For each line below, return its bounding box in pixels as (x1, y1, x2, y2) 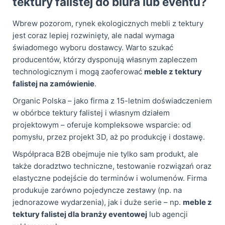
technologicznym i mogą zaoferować (13, 66, 144, 76)
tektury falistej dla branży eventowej (13, 209, 147, 219)
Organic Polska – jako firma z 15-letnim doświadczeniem (13, 95, 212, 105)
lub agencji (147, 209, 188, 219)
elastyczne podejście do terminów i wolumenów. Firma (13, 173, 207, 183)
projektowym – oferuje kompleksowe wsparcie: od (13, 120, 191, 130)
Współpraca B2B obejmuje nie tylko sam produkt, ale (13, 149, 198, 159)
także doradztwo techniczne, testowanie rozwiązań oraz (13, 161, 211, 171)
